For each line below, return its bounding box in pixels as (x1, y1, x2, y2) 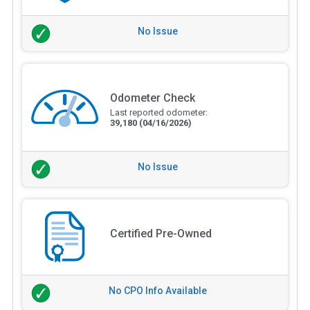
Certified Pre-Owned (109, 226, 212, 240)
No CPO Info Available (109, 284, 207, 296)
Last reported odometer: (109, 107, 208, 118)
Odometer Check (109, 91, 195, 105)
